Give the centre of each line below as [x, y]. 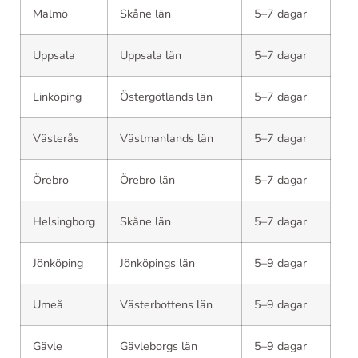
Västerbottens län [166, 304]
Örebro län [147, 179]
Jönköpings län [157, 263]
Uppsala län [151, 55]
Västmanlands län [167, 138]
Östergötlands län [166, 96]
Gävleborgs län [159, 346]
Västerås [56, 138]
